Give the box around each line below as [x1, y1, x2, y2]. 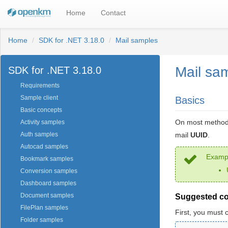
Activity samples [20, 119, 65, 126]
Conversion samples [20, 167, 77, 175]
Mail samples [116, 36, 158, 44]
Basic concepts [20, 106, 62, 114]
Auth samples [20, 131, 58, 138]
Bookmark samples [20, 155, 73, 163]
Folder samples [20, 216, 63, 224]
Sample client [20, 94, 58, 102]
